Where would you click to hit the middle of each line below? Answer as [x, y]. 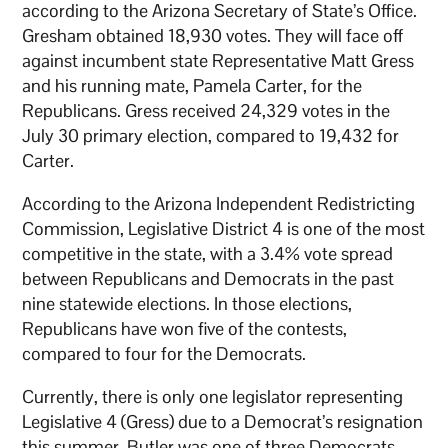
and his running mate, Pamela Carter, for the [192, 85]
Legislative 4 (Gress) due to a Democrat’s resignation [223, 421]
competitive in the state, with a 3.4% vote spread [208, 253]
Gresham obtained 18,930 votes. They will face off [213, 35]
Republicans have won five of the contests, [185, 328]
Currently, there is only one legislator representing [213, 396]
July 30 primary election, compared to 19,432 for [211, 135]
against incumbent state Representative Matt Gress [218, 60]
